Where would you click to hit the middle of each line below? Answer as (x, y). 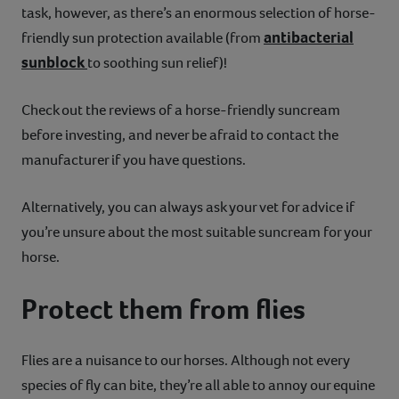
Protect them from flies (163, 309)
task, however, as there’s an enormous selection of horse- (199, 12)
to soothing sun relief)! (157, 62)
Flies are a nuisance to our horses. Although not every (186, 360)
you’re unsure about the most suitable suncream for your (196, 232)
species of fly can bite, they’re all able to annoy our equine (198, 385)
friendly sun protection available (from (142, 37)
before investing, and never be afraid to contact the (180, 134)
